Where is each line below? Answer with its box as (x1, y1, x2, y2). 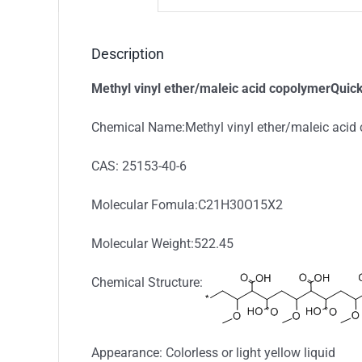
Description (91, 45, 164, 62)
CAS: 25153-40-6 (91, 158, 187, 174)
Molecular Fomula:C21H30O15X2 (91, 197, 283, 213)
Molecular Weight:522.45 (91, 236, 234, 251)
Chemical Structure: (91, 275, 203, 290)
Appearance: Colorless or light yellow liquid (91, 345, 335, 360)
